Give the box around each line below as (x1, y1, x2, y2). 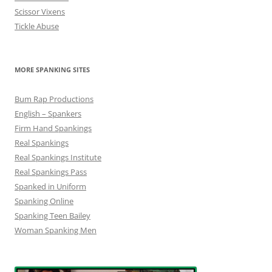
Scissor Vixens (15, 6, 65, 18)
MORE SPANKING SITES (15, 65, 90, 75)
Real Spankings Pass (15, 166, 87, 178)
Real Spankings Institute (15, 152, 101, 163)
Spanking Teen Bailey (15, 210, 90, 222)
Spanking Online (15, 195, 73, 207)
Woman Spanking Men (15, 225, 97, 236)
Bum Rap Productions (15, 93, 93, 105)
